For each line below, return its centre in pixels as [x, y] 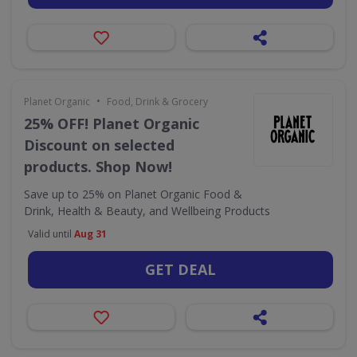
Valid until [51, 234]
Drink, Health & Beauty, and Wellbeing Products [147, 211]
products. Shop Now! [98, 167]
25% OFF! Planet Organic [112, 124]
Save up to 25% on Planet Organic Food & [133, 194]
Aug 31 [90, 234]
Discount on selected [99, 145]
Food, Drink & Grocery [157, 102]
